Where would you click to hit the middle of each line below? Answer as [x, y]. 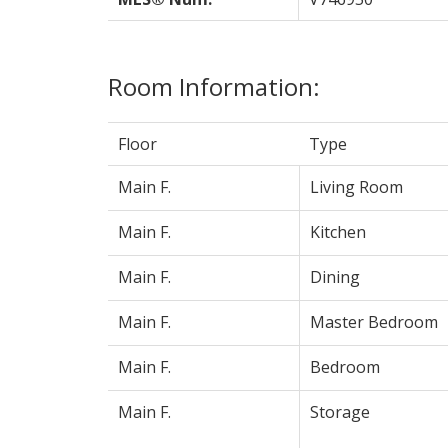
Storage [339, 411]
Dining [334, 276]
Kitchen [337, 231]
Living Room [356, 186]
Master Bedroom [373, 321]
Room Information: [213, 86]
